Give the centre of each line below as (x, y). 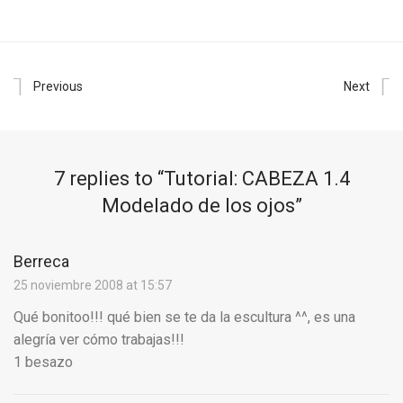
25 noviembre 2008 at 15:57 (93, 286)
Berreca (41, 262)
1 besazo (43, 363)
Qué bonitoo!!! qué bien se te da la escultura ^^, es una (184, 318)
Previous (58, 87)
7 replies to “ (108, 179)
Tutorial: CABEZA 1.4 (256, 179)
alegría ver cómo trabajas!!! (99, 340)
